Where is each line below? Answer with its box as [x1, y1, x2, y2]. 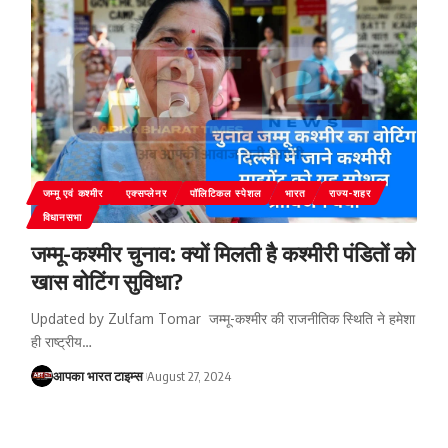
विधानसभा [42, 210, 83, 223]
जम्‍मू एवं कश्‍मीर [42, 186, 103, 199]
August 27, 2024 [146, 367, 231, 384]
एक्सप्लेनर [126, 186, 167, 199]
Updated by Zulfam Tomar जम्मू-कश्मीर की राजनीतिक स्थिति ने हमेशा [30, 309, 415, 327]
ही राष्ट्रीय [30, 332, 82, 350]
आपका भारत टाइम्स [52, 367, 143, 384]
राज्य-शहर [329, 186, 371, 199]
